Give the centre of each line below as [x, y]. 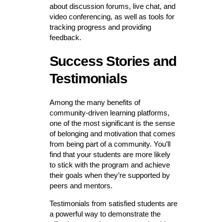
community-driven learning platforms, [109, 113]
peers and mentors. [81, 186]
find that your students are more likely [110, 155]
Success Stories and [113, 61]
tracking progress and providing [100, 27]
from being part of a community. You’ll [110, 144]
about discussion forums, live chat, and [112, 6]
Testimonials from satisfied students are [113, 204]
